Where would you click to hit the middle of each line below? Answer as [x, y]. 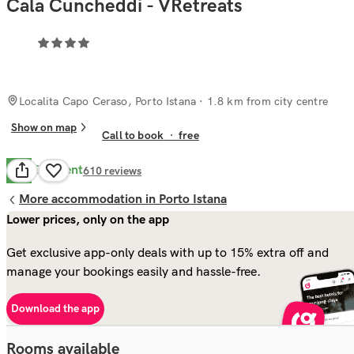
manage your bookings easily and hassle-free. [134, 271]
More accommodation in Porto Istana [123, 199]
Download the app [55, 309]
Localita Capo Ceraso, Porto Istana [108, 101]
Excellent [57, 171]
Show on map [44, 127]
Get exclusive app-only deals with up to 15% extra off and [168, 252]
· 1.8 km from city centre [262, 101]
